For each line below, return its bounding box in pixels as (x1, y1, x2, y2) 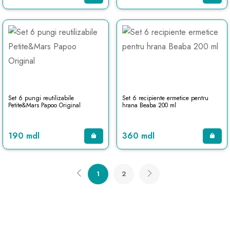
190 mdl (8, 130, 40, 142)
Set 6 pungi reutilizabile (8, 93, 74, 103)
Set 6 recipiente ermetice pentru (122, 93, 208, 103)
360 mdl (122, 130, 155, 142)
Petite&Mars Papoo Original (8, 101, 81, 110)
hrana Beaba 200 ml (122, 101, 176, 110)
